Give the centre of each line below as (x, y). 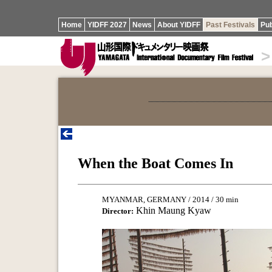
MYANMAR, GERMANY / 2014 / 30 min (170, 199)
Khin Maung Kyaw (172, 210)
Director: (118, 211)
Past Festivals (230, 25)
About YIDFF (179, 25)
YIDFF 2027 (107, 25)
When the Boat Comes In (155, 163)
